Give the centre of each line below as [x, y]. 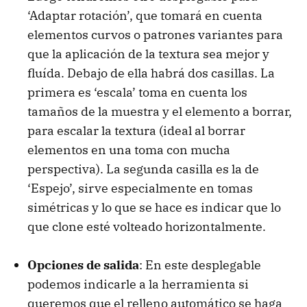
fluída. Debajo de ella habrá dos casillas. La [151, 73]
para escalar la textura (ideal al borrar [136, 131]
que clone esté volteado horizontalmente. [147, 227]
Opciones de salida [83, 265]
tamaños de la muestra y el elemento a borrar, [160, 112]
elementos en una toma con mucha [129, 150]
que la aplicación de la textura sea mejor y [148, 54]
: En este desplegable [200, 265]
